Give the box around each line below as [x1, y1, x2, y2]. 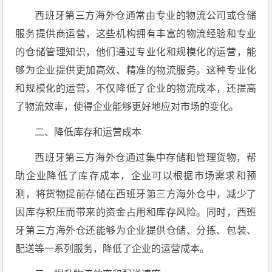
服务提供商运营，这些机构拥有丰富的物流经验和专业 [15, 29, 257, 39]
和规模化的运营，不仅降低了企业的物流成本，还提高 [15, 83, 257, 93]
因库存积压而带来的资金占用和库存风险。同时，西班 [15, 207, 257, 217]
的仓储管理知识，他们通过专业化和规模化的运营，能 [15, 47, 257, 57]
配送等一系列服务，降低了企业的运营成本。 [15, 243, 210, 254]
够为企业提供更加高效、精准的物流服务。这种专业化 [15, 65, 257, 75]
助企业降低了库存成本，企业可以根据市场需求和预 [15, 171, 257, 181]
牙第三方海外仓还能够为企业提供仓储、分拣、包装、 [15, 225, 257, 236]
